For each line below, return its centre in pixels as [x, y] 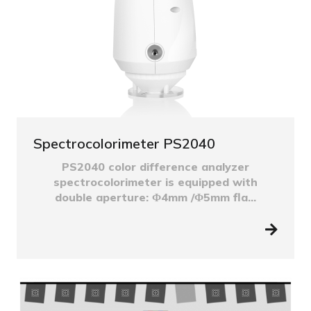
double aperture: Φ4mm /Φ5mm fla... [155, 197]
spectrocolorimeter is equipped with [155, 182]
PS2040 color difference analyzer [155, 166]
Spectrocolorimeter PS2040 [124, 143]
